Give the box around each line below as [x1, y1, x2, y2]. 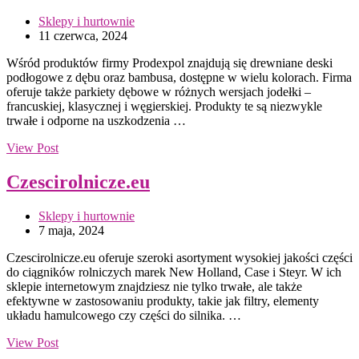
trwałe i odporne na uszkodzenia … [6, 114, 186, 128]
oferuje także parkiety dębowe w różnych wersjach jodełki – [6, 85, 311, 99]
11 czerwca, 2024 [38, 29, 127, 43]
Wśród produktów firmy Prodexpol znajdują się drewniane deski [6, 56, 333, 71]
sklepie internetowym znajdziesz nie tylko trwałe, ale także [6, 279, 302, 293]
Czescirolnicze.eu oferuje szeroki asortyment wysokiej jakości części [6, 250, 353, 264]
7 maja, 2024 [38, 223, 104, 237]
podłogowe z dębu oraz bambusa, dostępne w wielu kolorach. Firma [6, 71, 352, 85]
